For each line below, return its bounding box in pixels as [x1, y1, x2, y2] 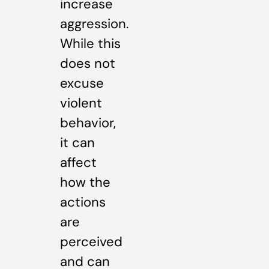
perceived [60, 233, 122, 251]
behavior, [60, 114, 116, 132]
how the [60, 174, 110, 192]
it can [60, 134, 95, 152]
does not [60, 55, 115, 73]
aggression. [60, 15, 128, 33]
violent [60, 94, 102, 112]
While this [60, 35, 121, 53]
